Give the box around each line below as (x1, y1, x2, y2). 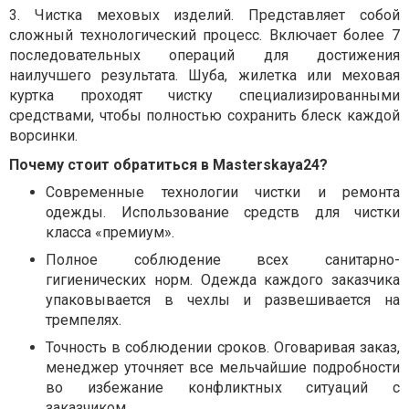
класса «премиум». (46, 224, 174, 242)
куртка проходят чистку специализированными (9, 87, 400, 105)
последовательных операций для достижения (9, 47, 400, 65)
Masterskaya (213, 156, 303, 174)
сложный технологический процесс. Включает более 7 (9, 26, 400, 45)
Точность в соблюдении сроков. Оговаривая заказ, (46, 339, 400, 357)
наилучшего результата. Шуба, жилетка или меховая (9, 67, 400, 85)
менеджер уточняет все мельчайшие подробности (46, 359, 400, 377)
